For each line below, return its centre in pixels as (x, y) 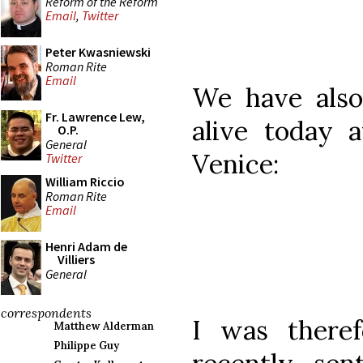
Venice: (235, 164)
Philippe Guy (86, 346)
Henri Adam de (86, 246)
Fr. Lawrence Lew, (95, 117)
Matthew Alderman (104, 326)
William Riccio (85, 181)
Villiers (76, 259)
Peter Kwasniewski (98, 52)
